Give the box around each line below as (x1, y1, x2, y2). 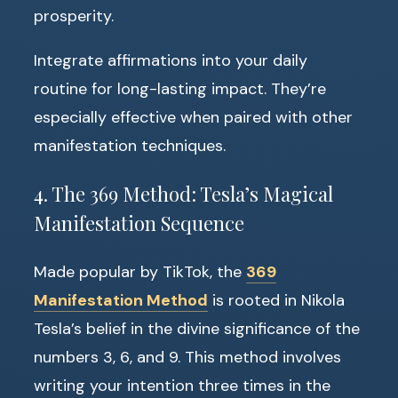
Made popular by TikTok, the (34, 261, 246, 283)
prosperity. (34, 5, 114, 28)
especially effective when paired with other (34, 107, 353, 129)
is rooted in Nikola (208, 290, 345, 312)
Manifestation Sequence (34, 210, 244, 237)
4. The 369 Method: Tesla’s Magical (34, 180, 333, 208)
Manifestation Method (34, 290, 208, 312)
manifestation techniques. (34, 135, 226, 157)
